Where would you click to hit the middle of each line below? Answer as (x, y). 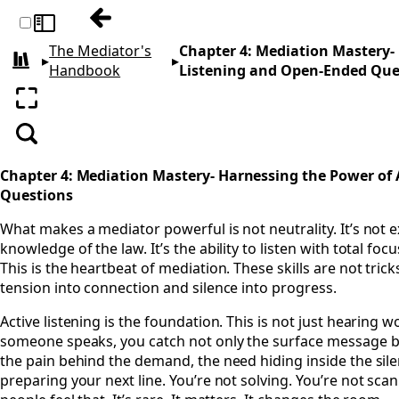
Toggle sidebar (86, 32)
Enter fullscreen (82, 107)
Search (50, 142)
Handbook (85, 70)
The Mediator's (101, 50)
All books (47, 67)
